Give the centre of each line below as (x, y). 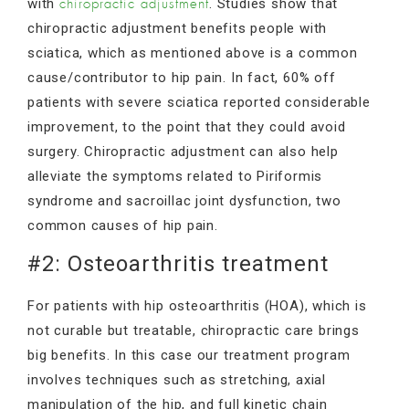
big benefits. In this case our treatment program (189, 355)
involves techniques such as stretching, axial (177, 379)
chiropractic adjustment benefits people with (178, 28)
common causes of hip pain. (123, 225)
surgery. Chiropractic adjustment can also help (183, 151)
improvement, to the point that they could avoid (187, 126)
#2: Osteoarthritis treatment (178, 263)
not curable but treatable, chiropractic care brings (194, 330)
